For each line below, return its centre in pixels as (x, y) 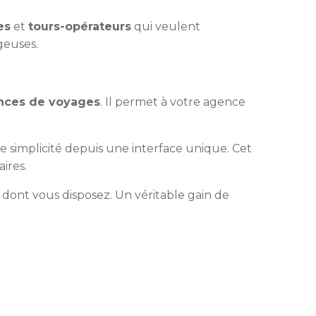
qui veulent (166, 26)
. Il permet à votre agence (173, 102)
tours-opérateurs (80, 26)
